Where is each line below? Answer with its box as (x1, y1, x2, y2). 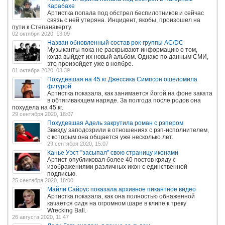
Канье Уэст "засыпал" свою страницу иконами (47, 149, 178, 156)
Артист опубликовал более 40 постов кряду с (47, 156, 176, 163)
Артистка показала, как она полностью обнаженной (47, 192, 195, 200)
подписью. (47, 170, 77, 177)
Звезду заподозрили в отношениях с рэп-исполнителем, (47, 126, 209, 134)
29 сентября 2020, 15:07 (47, 140, 108, 147)
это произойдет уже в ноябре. (47, 60, 133, 67)
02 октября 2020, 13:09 (12, 30, 70, 37)
